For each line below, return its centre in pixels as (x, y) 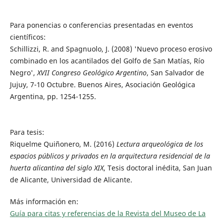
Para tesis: (27, 132)
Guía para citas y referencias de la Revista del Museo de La (108, 214)
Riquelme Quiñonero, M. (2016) (63, 144)
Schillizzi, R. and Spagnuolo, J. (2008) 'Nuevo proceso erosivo (111, 49)
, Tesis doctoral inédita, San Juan (158, 168)
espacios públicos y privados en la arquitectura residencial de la (110, 156)
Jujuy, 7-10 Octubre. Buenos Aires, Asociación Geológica (102, 85)
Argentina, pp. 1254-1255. (53, 97)
